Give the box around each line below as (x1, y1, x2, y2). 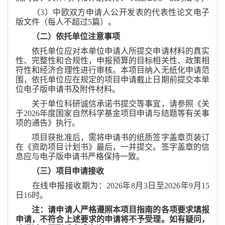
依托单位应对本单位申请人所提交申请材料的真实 (16, 47, 209, 55)
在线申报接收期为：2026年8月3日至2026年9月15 (16, 181, 209, 190)
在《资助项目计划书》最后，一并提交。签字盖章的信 (16, 143, 209, 151)
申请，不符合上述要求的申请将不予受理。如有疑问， (16, 215, 209, 223)
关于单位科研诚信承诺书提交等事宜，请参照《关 (16, 99, 209, 108)
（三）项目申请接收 (32, 167, 104, 175)
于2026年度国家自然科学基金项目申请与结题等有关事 (16, 109, 209, 118)
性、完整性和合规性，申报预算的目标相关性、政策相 (16, 56, 209, 65)
